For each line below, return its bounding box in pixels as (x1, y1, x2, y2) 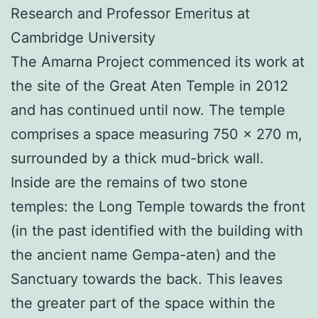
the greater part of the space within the (11, 294, 275, 312)
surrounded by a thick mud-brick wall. (11, 149, 264, 167)
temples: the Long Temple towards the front (11, 197, 305, 215)
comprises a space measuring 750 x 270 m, (11, 125, 302, 143)
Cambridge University (11, 28, 155, 46)
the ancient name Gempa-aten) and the (11, 246, 276, 263)
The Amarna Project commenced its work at (11, 53, 305, 70)
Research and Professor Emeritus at (11, 4, 250, 22)
